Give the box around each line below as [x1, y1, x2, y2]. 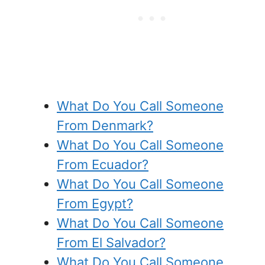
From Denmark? [57, 117, 153, 133]
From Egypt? [57, 195, 133, 211]
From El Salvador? [57, 234, 166, 250]
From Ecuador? [57, 156, 148, 172]
